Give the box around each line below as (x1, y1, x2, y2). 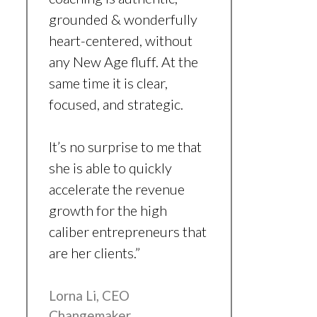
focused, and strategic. (48, 96, 183, 113)
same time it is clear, (48, 74, 168, 92)
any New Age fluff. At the (48, 53, 198, 71)
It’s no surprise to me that (48, 138, 202, 156)
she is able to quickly (48, 159, 172, 177)
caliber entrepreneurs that (48, 223, 207, 241)
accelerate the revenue (48, 180, 185, 198)
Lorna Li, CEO (48, 287, 129, 304)
